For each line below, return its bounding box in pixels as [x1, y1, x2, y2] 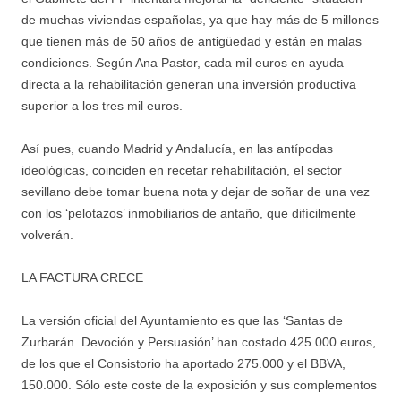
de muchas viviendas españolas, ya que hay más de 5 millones [21, 12, 379, 27]
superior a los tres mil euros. [21, 98, 183, 113]
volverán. [21, 226, 73, 242]
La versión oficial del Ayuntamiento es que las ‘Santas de [21, 312, 343, 328]
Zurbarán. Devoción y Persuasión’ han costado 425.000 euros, [21, 334, 376, 349]
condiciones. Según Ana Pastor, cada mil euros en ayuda [21, 55, 344, 70]
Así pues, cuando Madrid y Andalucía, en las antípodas [21, 141, 333, 156]
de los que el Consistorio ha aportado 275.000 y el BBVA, [21, 355, 346, 371]
